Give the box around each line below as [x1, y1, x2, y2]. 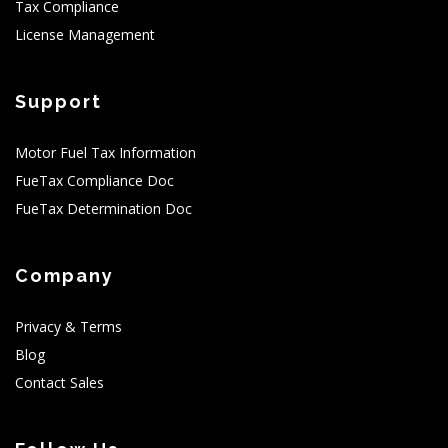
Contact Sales [15, 372, 104, 392]
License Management [15, 24, 155, 44]
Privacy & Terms [15, 316, 122, 336]
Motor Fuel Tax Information [15, 142, 196, 162]
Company [15, 264, 114, 286]
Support [15, 90, 102, 112]
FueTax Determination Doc [15, 198, 192, 218]
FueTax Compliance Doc [15, 170, 174, 190]
